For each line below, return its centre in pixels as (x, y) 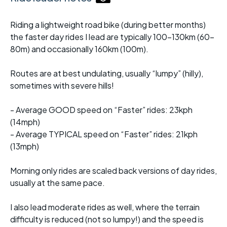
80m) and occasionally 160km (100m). (79, 49)
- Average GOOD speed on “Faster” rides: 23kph (101, 110)
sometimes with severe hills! (62, 86)
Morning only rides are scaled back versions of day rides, (113, 171)
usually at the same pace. (58, 183)
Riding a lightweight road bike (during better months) (108, 25)
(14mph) (25, 122)
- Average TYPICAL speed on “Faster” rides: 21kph (104, 134)
